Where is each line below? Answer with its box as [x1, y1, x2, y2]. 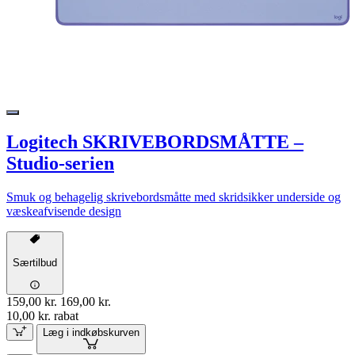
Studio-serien [6, 152, 114, 174]
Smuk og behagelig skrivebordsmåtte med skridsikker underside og [6, 189, 341, 204]
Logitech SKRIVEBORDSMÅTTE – [6, 131, 303, 152]
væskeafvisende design [6, 204, 121, 218]
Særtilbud [13, 257, 57, 269]
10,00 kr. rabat [6, 308, 78, 323]
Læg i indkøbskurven [42, 326, 139, 339]
